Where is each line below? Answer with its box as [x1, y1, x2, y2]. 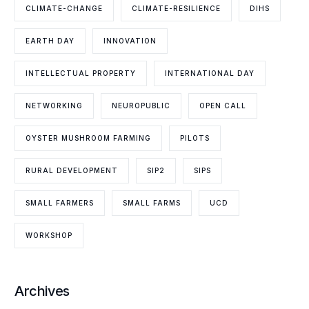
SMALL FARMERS [26, 198, 94, 207]
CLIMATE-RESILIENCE [132, 3, 221, 12]
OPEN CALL [199, 101, 247, 110]
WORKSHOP [26, 230, 73, 239]
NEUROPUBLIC [112, 101, 171, 110]
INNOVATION [103, 36, 157, 45]
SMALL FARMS [123, 198, 181, 207]
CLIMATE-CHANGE [26, 3, 103, 12]
